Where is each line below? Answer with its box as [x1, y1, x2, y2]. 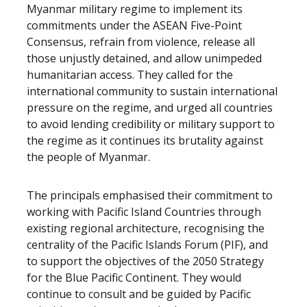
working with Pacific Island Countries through [27, 204, 261, 219]
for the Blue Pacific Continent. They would [27, 270, 241, 285]
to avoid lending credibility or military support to [27, 116, 275, 132]
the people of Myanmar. [27, 149, 150, 164]
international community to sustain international [27, 84, 278, 99]
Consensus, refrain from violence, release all [27, 34, 255, 49]
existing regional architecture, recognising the [27, 221, 265, 236]
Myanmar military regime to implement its [27, 1, 243, 16]
